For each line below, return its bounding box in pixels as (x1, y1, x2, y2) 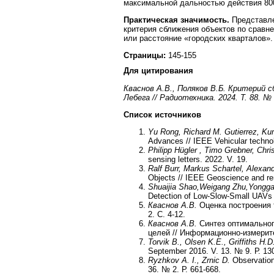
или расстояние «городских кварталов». (124, 33, 273, 43)
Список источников (124, 109, 201, 119)
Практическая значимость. (124, 15, 232, 24)
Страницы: (124, 51, 168, 61)
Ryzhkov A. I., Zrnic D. (148, 256, 230, 265)
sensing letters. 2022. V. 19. (148, 155, 248, 165)
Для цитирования (124, 66, 193, 76)
